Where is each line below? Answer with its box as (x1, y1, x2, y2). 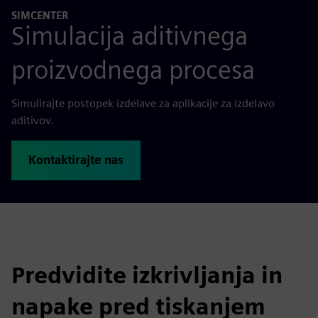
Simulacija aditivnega (11, 19, 248, 51)
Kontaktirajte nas (28, 153, 124, 167)
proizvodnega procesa (11, 53, 255, 85)
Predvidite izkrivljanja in (11, 261, 283, 289)
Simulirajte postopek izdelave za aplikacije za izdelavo (11, 96, 275, 110)
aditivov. (11, 113, 54, 127)
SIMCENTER (11, 9, 68, 21)
